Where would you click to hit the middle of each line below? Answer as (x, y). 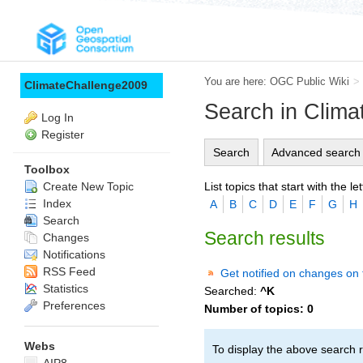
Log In (58, 117)
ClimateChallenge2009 (86, 85)
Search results (265, 238)
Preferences (73, 305)
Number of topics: (256, 308)
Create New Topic (87, 186)
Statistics (64, 288)
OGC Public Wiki (310, 81)
